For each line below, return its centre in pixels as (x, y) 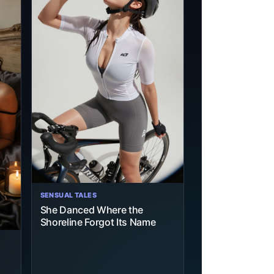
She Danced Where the (92, 210)
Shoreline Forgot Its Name (98, 222)
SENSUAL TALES (68, 195)
